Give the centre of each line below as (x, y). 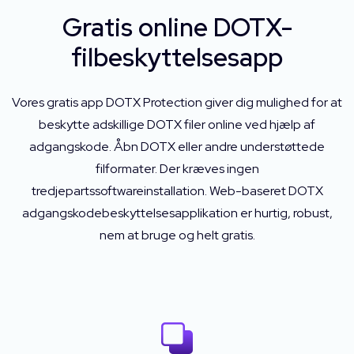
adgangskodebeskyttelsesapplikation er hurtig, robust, (177, 213)
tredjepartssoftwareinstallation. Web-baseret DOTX (177, 191)
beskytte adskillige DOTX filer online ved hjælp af (177, 124)
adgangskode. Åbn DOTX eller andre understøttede (177, 147)
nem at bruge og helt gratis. (177, 235)
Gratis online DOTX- (177, 27)
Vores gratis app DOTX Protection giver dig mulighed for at (177, 102)
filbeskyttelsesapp (177, 57)
